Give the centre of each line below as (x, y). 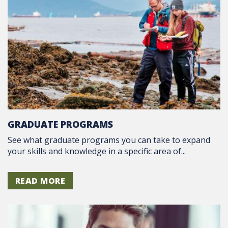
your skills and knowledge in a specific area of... (97, 151)
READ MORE (40, 180)
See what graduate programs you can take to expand (109, 140)
